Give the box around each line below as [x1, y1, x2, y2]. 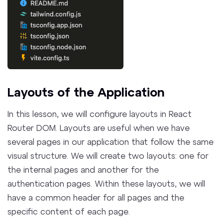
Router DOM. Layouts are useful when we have [7, 122, 190, 133]
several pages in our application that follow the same [7, 136, 214, 147]
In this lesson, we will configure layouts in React [7, 109, 192, 119]
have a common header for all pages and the [7, 192, 185, 203]
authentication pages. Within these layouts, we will [7, 178, 206, 189]
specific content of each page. [7, 206, 130, 217]
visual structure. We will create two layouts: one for [7, 150, 209, 161]
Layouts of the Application [7, 84, 165, 99]
